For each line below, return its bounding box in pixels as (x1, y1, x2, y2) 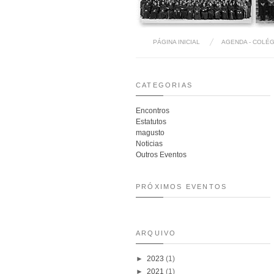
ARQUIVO (136, 229, 177, 237)
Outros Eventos (136, 150, 187, 159)
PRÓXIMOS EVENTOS (136, 182, 228, 190)
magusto (136, 128, 165, 137)
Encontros (136, 106, 169, 115)
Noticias (136, 139, 163, 148)
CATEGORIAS (136, 81, 193, 89)
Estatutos (136, 117, 166, 126)
